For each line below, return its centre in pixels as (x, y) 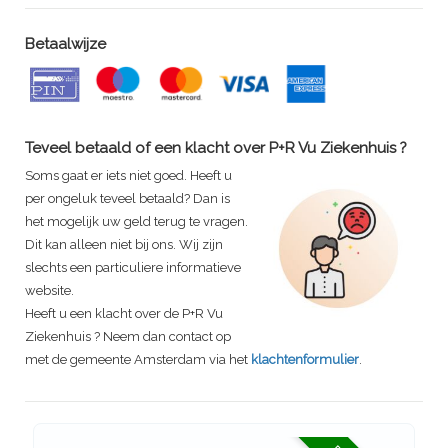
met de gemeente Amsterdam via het (138, 360)
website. (49, 291)
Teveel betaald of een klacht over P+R (161, 148)
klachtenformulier (305, 360)
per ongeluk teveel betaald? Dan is (127, 199)
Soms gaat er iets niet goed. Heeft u (128, 176)
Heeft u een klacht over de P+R (116, 314)
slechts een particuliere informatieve (133, 268)
